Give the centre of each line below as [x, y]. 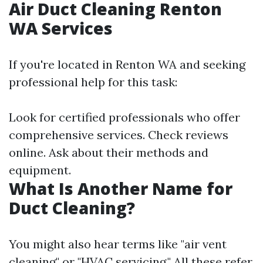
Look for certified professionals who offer [124, 117]
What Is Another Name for [121, 188]
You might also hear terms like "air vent [118, 244]
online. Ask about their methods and [109, 152]
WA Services [61, 28]
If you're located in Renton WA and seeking [127, 64]
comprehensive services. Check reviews [119, 135]
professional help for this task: [93, 82]
